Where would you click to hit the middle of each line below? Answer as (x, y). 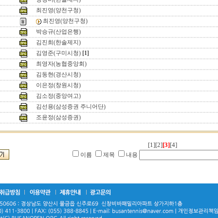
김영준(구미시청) (58, 53)
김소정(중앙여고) (58, 96)
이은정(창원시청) (58, 85)
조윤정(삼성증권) (58, 117)
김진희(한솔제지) (58, 42)
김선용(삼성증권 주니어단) (71, 107)
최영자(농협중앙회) (61, 64)
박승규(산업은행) (58, 32)
